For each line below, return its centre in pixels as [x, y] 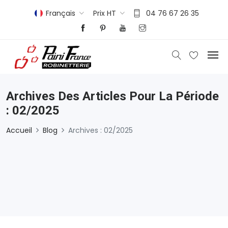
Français [60, 13]
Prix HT [104, 13]
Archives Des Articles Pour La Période [112, 96]
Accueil [19, 130]
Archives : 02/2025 [101, 130]
